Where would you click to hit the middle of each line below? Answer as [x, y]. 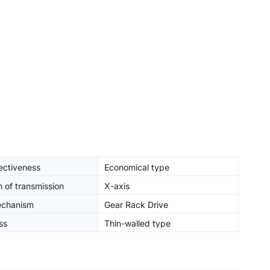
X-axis [117, 186]
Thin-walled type [137, 223]
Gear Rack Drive [136, 205]
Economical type [137, 167]
